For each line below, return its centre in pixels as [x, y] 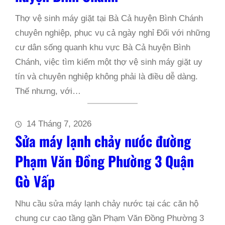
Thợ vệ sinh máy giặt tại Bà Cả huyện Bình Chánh [109, 18]
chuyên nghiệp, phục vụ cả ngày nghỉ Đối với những [113, 33]
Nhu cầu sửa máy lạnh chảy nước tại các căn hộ [107, 204]
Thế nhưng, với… [48, 91]
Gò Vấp [35, 181]
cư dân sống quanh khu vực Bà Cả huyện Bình [103, 47]
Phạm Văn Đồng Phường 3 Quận [104, 161]
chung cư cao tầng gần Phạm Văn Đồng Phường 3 [109, 218]
